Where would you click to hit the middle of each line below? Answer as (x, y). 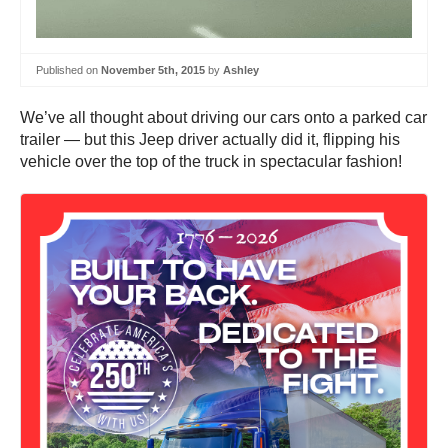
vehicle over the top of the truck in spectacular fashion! (211, 162)
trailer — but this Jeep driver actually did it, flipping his (210, 140)
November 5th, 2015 (153, 69)
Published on (68, 69)
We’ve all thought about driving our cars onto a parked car (223, 118)
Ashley (241, 69)
